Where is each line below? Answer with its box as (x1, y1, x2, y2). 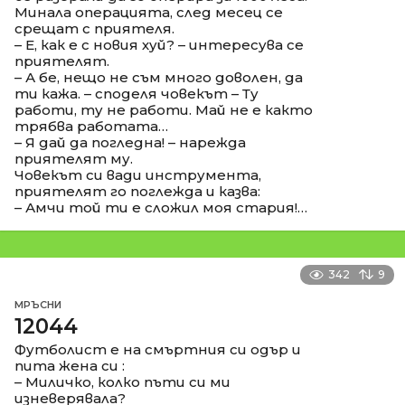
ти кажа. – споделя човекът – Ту (14, 84, 259, 102)
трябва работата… (14, 117, 168, 135)
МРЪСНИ (14, 297, 61, 311)
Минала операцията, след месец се (14, 3, 283, 21)
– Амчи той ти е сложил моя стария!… (14, 198, 307, 216)
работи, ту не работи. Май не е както (14, 100, 313, 118)
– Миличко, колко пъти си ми (14, 372, 231, 391)
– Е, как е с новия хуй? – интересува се (14, 35, 304, 53)
